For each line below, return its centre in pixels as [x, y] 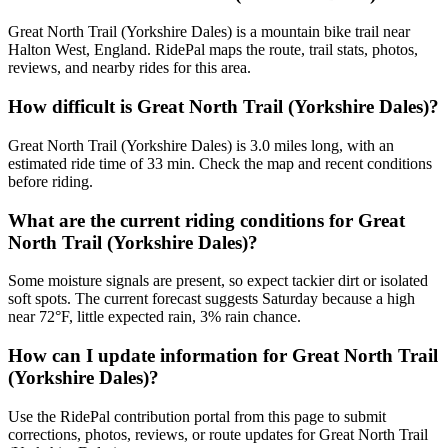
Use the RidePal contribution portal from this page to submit [197, 416]
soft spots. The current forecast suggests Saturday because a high [211, 299]
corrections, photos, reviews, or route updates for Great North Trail [218, 434]
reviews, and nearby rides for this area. [129, 68]
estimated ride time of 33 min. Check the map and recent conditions [220, 163]
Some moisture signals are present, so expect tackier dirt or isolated [218, 281]
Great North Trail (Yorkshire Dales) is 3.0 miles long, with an [201, 145]
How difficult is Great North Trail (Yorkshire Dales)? [223, 107]
